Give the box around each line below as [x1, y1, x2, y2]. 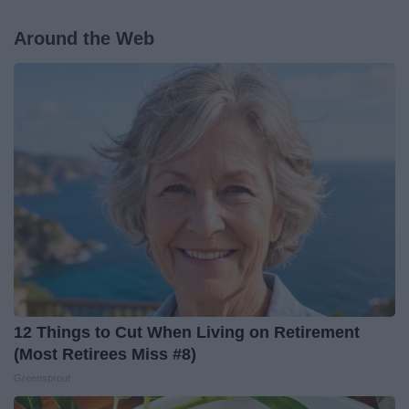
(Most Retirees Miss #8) [14, 344, 196, 363]
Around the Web [14, 27, 154, 48]
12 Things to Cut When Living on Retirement [14, 322, 360, 341]
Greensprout [14, 372, 70, 383]
